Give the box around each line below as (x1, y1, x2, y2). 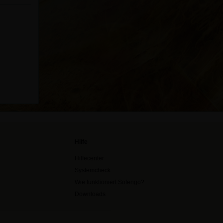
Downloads (75, 191, 106, 198)
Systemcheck (75, 167, 111, 174)
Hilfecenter (75, 155, 104, 162)
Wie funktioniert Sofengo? (75, 179, 144, 186)
